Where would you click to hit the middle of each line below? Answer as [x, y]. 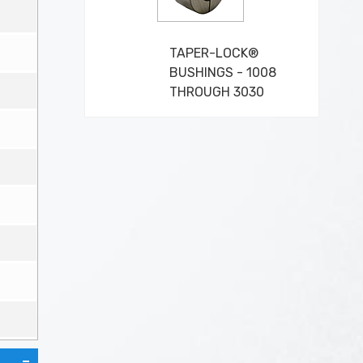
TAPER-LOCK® [214, 53]
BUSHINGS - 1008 [222, 73]
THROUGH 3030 [216, 92]
